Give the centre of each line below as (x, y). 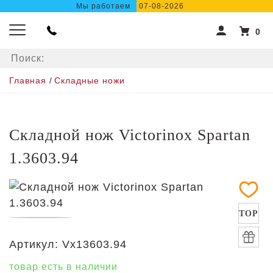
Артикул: (34, 244)
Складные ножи (90, 80)
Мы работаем (103, 6)
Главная (28, 80)
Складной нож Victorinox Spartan (130, 135)
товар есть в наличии (63, 267)
